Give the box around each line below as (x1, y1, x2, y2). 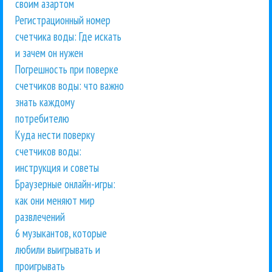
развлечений (15, 209, 65, 225)
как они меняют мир (15, 193, 95, 208)
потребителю (15, 111, 69, 126)
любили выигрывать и (15, 242, 100, 257)
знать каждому (15, 95, 75, 110)
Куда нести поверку (15, 127, 95, 143)
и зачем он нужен (15, 46, 83, 61)
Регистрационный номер (15, 13, 110, 28)
